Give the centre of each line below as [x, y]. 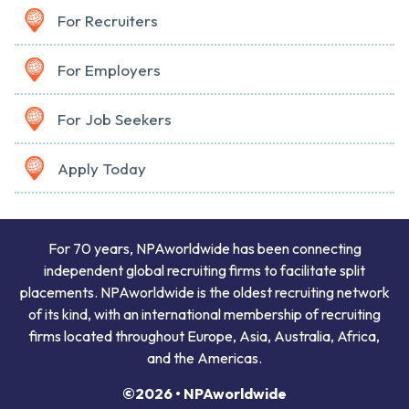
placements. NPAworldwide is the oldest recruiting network [204, 293]
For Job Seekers [115, 120]
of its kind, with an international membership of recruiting [204, 315]
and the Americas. [204, 358]
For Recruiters [108, 21]
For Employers [109, 70]
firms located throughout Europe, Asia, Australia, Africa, [204, 336]
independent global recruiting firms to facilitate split [204, 271]
